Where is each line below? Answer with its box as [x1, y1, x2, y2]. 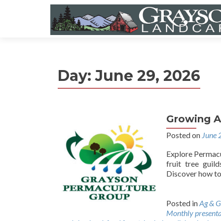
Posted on [166, 130, 202, 140]
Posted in [166, 198, 199, 208]
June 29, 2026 [95, 67, 200, 85]
